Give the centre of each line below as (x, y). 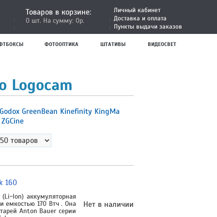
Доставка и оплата (140, 18)
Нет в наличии (108, 204)
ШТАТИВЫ (113, 44)
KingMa (107, 111)
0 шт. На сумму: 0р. (55, 21)
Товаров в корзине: (58, 12)
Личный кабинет (137, 10)
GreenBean (41, 111)
